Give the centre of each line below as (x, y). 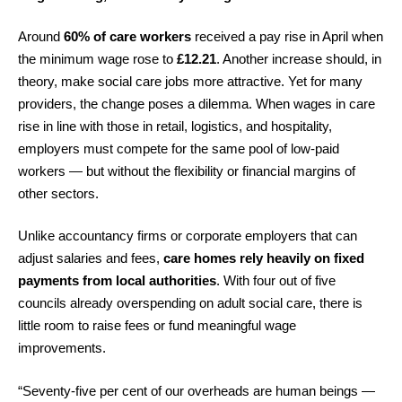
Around (41, 36)
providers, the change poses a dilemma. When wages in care (197, 103)
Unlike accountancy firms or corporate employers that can (188, 236)
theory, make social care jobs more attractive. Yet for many (190, 81)
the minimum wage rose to (97, 58)
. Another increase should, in (299, 58)
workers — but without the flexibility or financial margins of (187, 170)
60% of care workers (127, 36)
